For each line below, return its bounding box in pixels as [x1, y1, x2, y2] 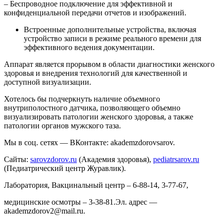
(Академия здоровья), [77, 155, 153, 164]
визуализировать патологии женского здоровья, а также [4, 112, 193, 121]
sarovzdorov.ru [30, 155, 77, 164]
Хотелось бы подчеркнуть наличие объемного [4, 94, 160, 103]
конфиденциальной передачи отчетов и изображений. [4, 8, 186, 17]
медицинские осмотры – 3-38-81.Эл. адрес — [4, 197, 157, 206]
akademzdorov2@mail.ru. [4, 206, 85, 215]
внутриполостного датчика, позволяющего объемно [4, 103, 180, 112]
